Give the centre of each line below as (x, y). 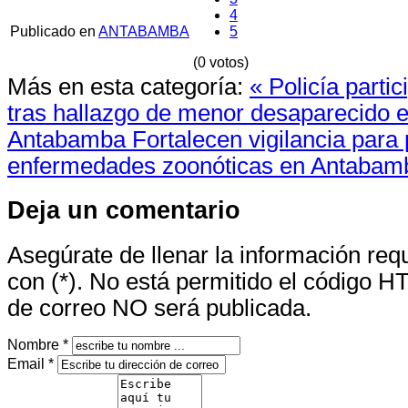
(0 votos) (221, 62)
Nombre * (38, 345)
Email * (31, 364)
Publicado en (53, 31)
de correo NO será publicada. (159, 308)
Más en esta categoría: (125, 86)
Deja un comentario (124, 210)
